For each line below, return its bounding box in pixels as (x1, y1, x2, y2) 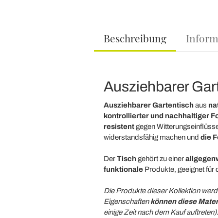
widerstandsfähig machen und (103, 133, 200, 142)
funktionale (103, 165, 143, 174)
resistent (103, 123, 134, 131)
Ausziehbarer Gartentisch (103, 101, 194, 109)
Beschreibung (103, 31, 166, 45)
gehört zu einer (136, 155, 185, 163)
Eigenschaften (103, 198, 150, 206)
